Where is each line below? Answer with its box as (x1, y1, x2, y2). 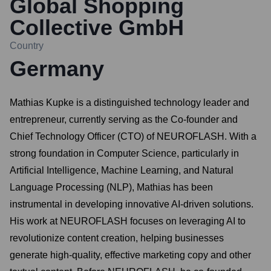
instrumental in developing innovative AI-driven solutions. (10, 199, 253, 209)
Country (10, 41, 44, 51)
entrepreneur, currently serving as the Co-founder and (10, 114, 238, 125)
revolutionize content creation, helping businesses (10, 233, 224, 243)
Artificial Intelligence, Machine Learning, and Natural (10, 165, 233, 175)
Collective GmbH (10, 15, 184, 40)
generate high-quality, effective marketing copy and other (10, 250, 251, 260)
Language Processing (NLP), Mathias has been (10, 182, 213, 192)
